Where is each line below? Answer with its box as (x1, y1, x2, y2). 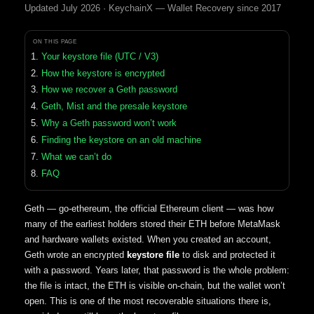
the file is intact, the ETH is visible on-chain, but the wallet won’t (25, 280, 285, 291)
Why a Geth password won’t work (41, 118, 177, 129)
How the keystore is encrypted (41, 67, 165, 78)
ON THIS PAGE (33, 38, 77, 45)
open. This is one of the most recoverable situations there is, (25, 295, 271, 306)
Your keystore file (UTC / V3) (41, 50, 158, 62)
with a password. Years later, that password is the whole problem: (25, 264, 289, 275)
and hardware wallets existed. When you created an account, (25, 233, 271, 245)
